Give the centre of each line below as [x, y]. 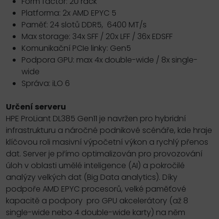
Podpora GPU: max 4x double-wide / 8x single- [109, 60]
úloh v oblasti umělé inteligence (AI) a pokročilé [95, 165]
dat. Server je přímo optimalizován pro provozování [104, 153]
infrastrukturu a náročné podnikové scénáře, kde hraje [109, 130]
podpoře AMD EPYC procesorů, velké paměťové [96, 189]
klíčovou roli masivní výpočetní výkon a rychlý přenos [107, 142]
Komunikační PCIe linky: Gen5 [76, 48]
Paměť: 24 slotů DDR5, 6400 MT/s [84, 24]
